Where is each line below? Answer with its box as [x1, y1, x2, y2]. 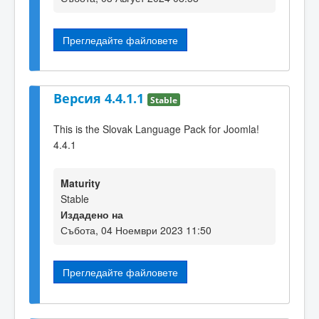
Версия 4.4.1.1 [53, 90, 147, 108]
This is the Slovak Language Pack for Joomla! [53, 121, 259, 136]
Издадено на [61, 207, 123, 222]
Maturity [61, 176, 100, 191]
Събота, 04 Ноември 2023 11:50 [61, 223, 211, 238]
